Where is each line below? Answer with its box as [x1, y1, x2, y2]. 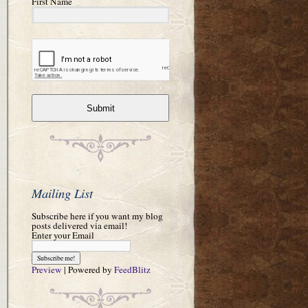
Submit [86, 102, 115, 113]
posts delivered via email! [32, 219, 127, 232]
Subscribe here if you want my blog [32, 209, 163, 222]
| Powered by [62, 263, 114, 276]
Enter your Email [32, 228, 94, 241]
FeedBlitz [114, 263, 151, 276]
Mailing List [32, 184, 93, 202]
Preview [32, 263, 62, 276]
